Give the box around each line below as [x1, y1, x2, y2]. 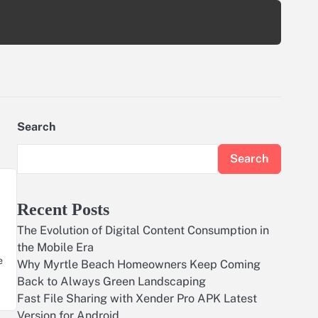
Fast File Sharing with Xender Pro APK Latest [17, 292, 257, 305]
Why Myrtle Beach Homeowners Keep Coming [17, 258, 261, 271]
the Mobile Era [17, 241, 94, 254]
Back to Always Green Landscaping [17, 275, 206, 288]
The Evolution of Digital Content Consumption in [17, 224, 269, 237]
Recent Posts [17, 200, 109, 219]
